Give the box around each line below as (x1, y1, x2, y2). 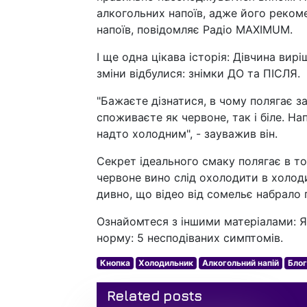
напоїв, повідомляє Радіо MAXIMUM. (97, 23, 293, 37)
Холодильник (138, 258, 194, 269)
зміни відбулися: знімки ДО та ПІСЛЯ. (97, 66, 300, 81)
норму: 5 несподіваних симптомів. (97, 231, 283, 245)
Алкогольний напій (201, 258, 279, 269)
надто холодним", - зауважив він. (97, 127, 278, 141)
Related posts (107, 288, 201, 304)
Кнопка (99, 258, 130, 269)
